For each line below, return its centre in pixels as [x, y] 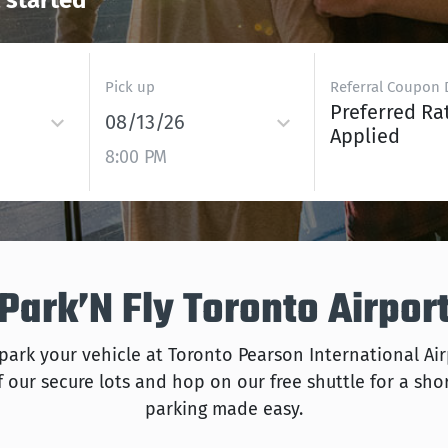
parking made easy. [224, 409]
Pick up [129, 87]
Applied [365, 136]
